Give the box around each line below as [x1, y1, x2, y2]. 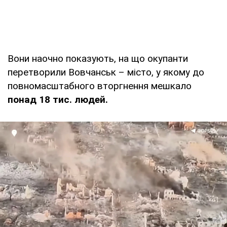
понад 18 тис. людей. [8, 94, 108, 106]
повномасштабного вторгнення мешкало [8, 80, 192, 92]
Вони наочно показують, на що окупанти [8, 53, 188, 65]
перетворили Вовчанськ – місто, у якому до [8, 66, 204, 79]
